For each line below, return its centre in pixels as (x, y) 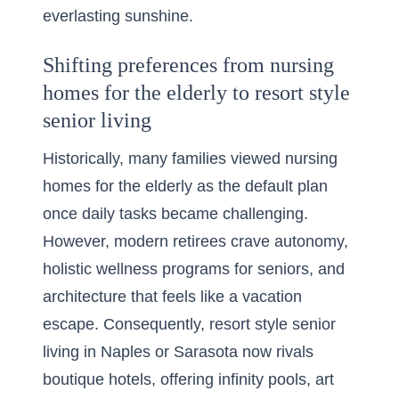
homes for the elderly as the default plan (185, 186)
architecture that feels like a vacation (172, 297)
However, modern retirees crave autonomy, (195, 241)
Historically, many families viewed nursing (190, 159)
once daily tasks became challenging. (175, 214)
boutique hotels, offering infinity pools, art (188, 379)
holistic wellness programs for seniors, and (194, 269)
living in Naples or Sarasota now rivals (178, 352)
